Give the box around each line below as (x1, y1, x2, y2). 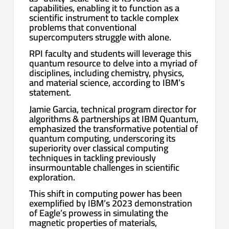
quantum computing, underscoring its (29, 129, 176, 147)
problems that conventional (29, 18, 137, 36)
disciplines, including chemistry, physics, (29, 64, 185, 82)
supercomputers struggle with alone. (29, 28, 172, 45)
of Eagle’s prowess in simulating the (29, 204, 169, 222)
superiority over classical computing (29, 139, 169, 156)
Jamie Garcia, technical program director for (29, 100, 197, 118)
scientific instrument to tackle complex (29, 9, 179, 26)
